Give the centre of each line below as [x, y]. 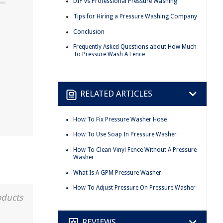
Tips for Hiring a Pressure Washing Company [135, 16]
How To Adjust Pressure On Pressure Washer [134, 188]
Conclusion [89, 32]
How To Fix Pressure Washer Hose [120, 119]
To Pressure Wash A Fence [109, 55]
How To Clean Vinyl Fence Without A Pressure [135, 150]
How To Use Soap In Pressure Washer [125, 135]
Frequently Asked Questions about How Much [135, 47]
